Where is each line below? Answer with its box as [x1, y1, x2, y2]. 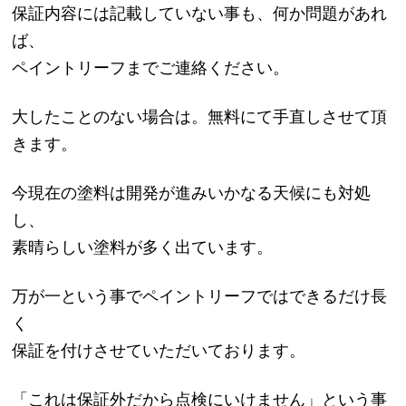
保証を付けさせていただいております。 [12, 341, 306, 360]
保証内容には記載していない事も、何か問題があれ [12, 4, 388, 23]
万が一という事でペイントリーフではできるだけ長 [12, 286, 388, 305]
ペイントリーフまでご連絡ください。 [12, 58, 290, 77]
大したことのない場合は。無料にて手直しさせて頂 [12, 107, 388, 126]
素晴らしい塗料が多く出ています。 [12, 237, 274, 256]
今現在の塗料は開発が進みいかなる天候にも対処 [12, 183, 372, 202]
